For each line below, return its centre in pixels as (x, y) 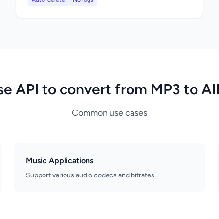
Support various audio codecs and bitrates (90, 175)
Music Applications (60, 161)
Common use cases (109, 113)
